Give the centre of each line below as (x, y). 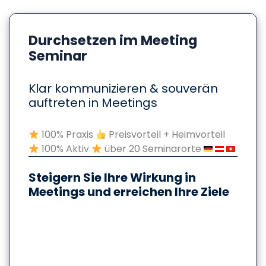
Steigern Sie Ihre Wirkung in (112, 177)
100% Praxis (68, 134)
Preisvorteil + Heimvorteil (166, 134)
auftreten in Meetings (93, 102)
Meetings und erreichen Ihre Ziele (129, 191)
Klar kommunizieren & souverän (123, 88)
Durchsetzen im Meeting (113, 40)
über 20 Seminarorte (153, 148)
